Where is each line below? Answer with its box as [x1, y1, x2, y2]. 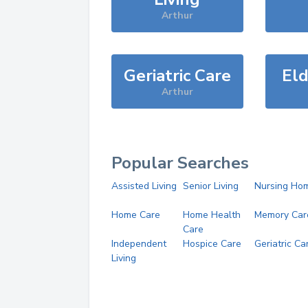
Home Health [182, 208, 241, 221]
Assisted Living [111, 179, 177, 192]
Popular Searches [111, 152, 249, 174]
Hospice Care [182, 237, 241, 250]
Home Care [111, 208, 160, 221]
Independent [111, 237, 166, 250]
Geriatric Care [123, 65, 231, 87]
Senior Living [182, 179, 239, 192]
